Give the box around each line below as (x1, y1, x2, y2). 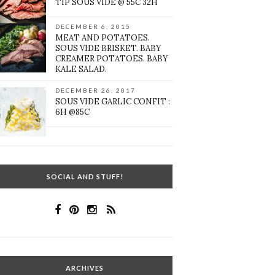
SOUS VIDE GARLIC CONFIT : (55, 96, 171, 107)
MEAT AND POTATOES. (55, 33, 150, 44)
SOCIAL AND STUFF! (46, 172, 123, 181)
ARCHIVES (66, 264, 104, 273)
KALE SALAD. (55, 64, 107, 75)
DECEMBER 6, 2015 (55, 23, 131, 31)
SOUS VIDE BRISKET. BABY (55, 43, 162, 54)
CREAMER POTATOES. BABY (55, 53, 169, 64)
